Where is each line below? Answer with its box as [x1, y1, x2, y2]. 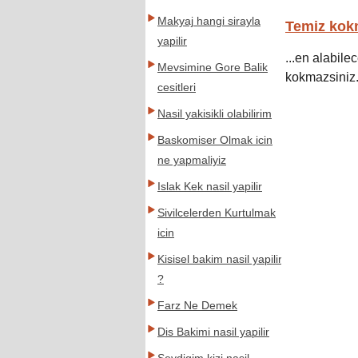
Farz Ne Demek [157, 300, 237, 312]
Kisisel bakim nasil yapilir [157, 253, 282, 265]
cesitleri [157, 82, 196, 93]
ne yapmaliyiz [157, 154, 226, 166]
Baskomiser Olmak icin [157, 134, 272, 146]
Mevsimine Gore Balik [157, 62, 268, 74]
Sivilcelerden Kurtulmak [157, 207, 276, 219]
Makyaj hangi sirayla [157, 15, 261, 27]
